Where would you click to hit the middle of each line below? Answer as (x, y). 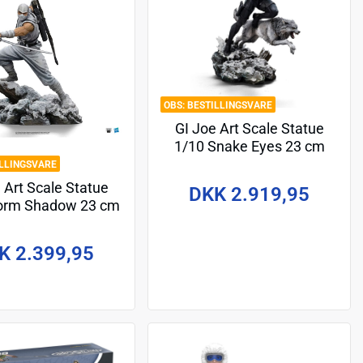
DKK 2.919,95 (250, 194)
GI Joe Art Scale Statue (249, 128)
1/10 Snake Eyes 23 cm (249, 146)
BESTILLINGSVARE (230, 106)
